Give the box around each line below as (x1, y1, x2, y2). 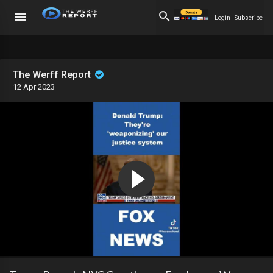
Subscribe (235, 15, 263, 21)
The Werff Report (13, 69, 93, 80)
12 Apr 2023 (13, 82, 55, 91)
